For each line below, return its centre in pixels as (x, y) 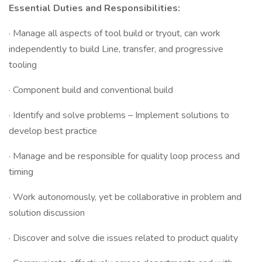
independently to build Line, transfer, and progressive (116, 49)
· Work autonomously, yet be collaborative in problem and (125, 197)
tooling (23, 65)
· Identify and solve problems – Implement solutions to (119, 115)
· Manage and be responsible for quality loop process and (124, 156)
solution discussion (47, 213)
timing (21, 172)
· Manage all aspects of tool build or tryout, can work (115, 33)
